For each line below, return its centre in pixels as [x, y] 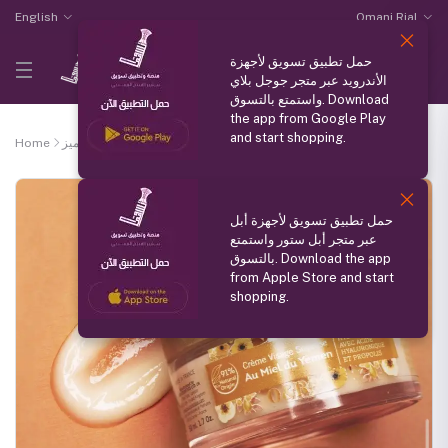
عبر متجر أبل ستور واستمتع [303, 239]
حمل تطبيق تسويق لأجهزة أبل [311, 220]
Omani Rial [387, 17]
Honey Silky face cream [191, 143]
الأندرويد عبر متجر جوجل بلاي [308, 80]
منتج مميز [86, 143]
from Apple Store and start [312, 277]
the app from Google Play [308, 118]
